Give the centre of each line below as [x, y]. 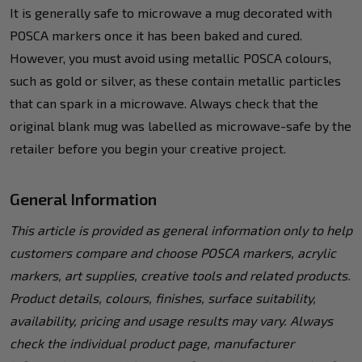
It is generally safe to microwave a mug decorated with [171, 12]
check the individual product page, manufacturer [152, 343]
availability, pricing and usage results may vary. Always [171, 320]
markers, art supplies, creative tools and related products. [180, 275]
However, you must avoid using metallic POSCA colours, [170, 57]
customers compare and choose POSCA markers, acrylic [173, 252]
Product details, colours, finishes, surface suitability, [163, 297]
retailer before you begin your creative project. [148, 148]
